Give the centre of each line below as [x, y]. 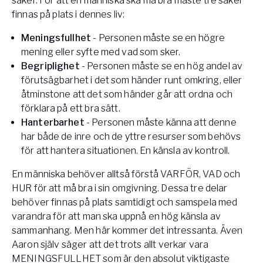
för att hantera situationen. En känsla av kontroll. [126, 151]
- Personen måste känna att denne [161, 123]
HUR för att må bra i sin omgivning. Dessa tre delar [120, 188]
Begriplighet [51, 66]
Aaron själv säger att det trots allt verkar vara [110, 245]
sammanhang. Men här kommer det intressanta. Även [127, 231]
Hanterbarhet [53, 123]
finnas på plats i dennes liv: [68, 15]
